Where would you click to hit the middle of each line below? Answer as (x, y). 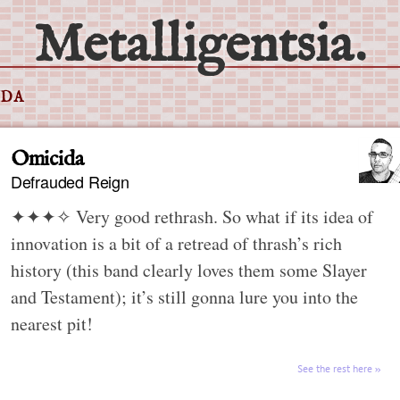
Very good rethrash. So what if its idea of (224, 216)
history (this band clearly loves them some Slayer (188, 270)
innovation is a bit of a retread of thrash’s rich (176, 243)
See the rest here (335, 368)
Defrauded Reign (70, 181)
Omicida (47, 159)
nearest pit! (51, 323)
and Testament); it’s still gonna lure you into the (184, 296)
